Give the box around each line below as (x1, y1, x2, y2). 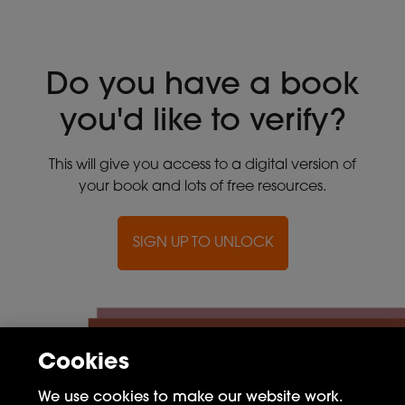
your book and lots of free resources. (79, 179, 326, 194)
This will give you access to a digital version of (49, 157, 356, 173)
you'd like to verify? (59, 106, 346, 138)
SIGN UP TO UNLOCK (132, 235, 273, 250)
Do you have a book (45, 70, 360, 102)
